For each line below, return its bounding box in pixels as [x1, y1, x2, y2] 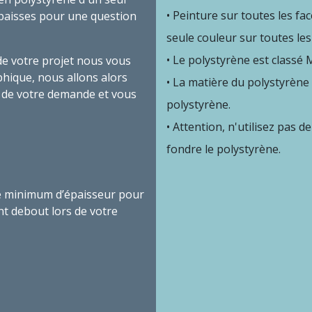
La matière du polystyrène [173, 74, 309, 90]
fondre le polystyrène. [166, 141, 281, 157]
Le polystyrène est [173, 52, 269, 68]
